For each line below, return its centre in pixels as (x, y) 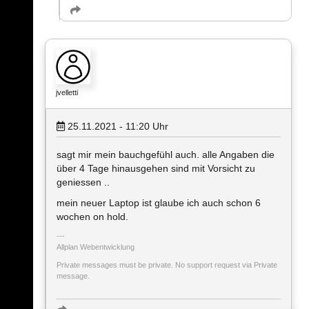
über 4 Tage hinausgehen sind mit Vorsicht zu (156, 169)
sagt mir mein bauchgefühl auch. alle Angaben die (166, 155)
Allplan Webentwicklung (96, 247)
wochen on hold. (92, 217)
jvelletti (67, 93)
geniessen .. (83, 182)
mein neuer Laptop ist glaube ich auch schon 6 (159, 203)
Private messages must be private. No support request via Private (167, 265)
